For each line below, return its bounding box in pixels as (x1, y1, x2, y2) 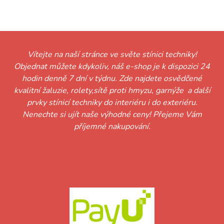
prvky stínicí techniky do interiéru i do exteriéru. (26, 97, 197, 108)
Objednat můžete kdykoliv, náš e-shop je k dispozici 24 (14, 61, 210, 72)
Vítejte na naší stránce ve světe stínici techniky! (27, 49, 197, 60)
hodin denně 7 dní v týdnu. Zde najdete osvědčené (22, 73, 202, 84)
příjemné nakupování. (73, 121, 150, 132)
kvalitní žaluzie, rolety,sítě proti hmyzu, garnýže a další (13, 85, 210, 96)
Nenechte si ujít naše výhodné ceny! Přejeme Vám (22, 109, 202, 120)
